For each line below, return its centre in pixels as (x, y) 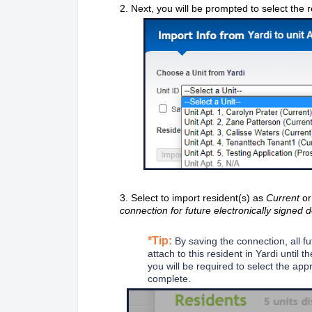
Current (284, 198)
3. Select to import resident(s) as (193, 198)
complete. (171, 279)
